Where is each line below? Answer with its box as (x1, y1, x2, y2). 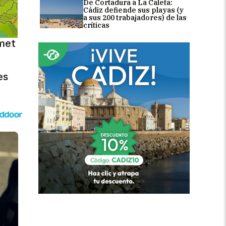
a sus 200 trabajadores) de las (83, 13, 187, 22)
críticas (83, 20, 109, 30)
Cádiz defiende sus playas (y (83, 5, 184, 15)
